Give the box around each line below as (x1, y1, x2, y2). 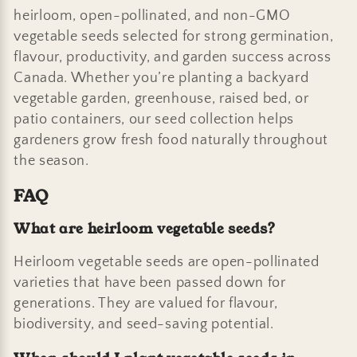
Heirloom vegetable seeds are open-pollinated (14, 253, 320, 271)
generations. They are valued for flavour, (14, 295, 278, 312)
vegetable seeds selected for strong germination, (14, 27, 334, 45)
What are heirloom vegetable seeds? (14, 218, 276, 238)
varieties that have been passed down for (14, 274, 286, 292)
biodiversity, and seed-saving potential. (14, 316, 274, 333)
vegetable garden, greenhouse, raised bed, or (14, 89, 309, 107)
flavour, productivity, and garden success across (14, 48, 331, 65)
